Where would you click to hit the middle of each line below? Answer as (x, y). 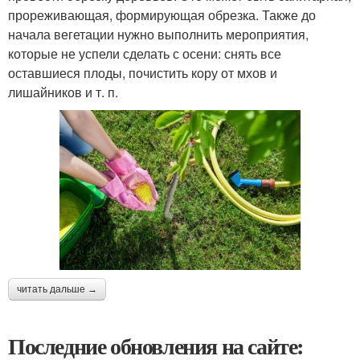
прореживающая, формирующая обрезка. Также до (162, 15)
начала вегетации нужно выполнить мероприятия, (158, 35)
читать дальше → (57, 289)
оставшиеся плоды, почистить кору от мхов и (143, 73)
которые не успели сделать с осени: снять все (145, 54)
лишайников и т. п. (63, 92)
